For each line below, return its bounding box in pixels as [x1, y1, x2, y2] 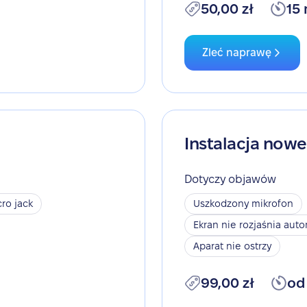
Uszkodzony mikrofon [193, 198, 293, 209]
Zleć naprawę [202, 47, 271, 58]
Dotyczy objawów [184, 173, 276, 185]
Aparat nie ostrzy [193, 241, 271, 251]
